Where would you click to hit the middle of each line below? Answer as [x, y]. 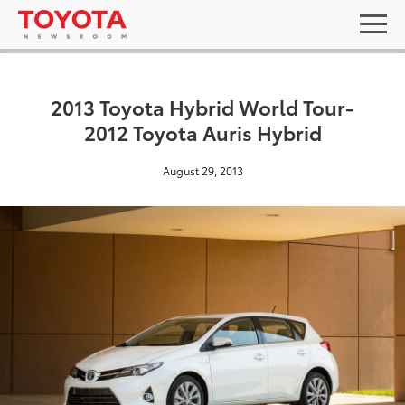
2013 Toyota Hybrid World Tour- [202, 106]
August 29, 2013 [202, 170]
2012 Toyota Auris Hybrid [202, 132]
